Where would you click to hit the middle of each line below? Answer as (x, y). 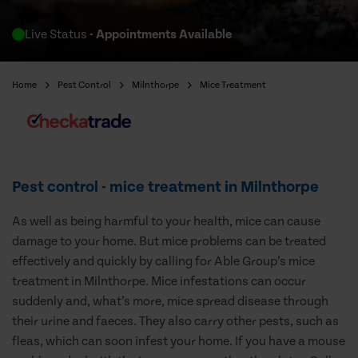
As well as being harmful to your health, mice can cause (166, 222)
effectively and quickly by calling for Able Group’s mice (163, 262)
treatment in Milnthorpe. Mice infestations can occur (159, 282)
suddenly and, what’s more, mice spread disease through (170, 302)
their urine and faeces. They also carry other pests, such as (175, 322)
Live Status (56, 34)
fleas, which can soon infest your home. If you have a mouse (179, 342)
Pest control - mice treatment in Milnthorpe (165, 187)
